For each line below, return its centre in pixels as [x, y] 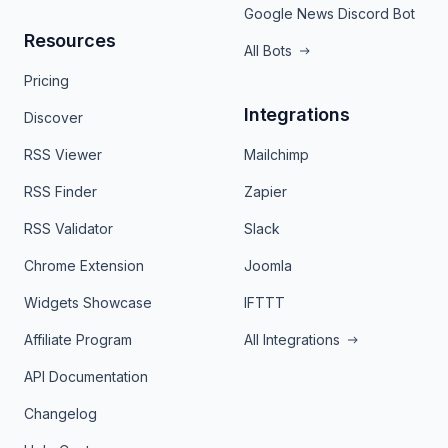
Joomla [268, 265]
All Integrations [292, 339]
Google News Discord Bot [329, 13]
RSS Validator [68, 228]
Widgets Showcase [88, 302]
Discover [53, 117]
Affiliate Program [78, 339]
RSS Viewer [63, 154]
